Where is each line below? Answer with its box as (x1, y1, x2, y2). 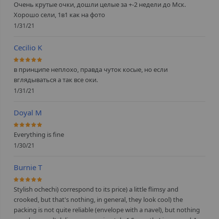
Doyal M (14, 108, 43, 118)
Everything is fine (14, 130, 65, 139)
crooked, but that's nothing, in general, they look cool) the (14, 195, 183, 204)
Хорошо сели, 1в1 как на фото (14, 10, 106, 20)
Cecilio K (14, 43, 43, 53)
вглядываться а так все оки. (14, 75, 98, 85)
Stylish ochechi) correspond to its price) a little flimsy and (14, 185, 179, 194)
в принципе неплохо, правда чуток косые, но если (14, 65, 168, 74)
